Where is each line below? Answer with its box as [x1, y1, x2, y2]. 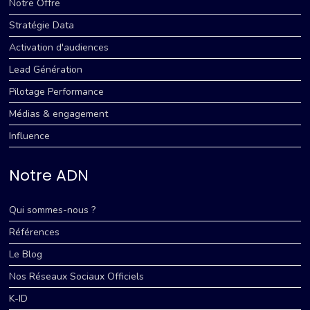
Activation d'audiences [9, 40, 109, 54]
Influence [9, 129, 51, 143]
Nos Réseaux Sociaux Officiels [9, 269, 145, 283]
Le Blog [9, 247, 43, 261]
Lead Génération [9, 62, 83, 76]
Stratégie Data [9, 18, 75, 32]
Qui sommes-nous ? [9, 203, 96, 217]
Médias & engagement [9, 107, 109, 120]
